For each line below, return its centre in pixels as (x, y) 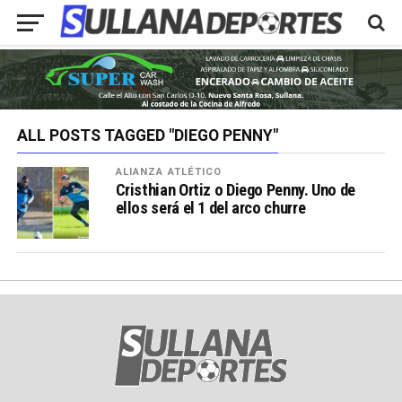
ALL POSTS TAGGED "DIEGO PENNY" (147, 136)
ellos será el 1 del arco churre (210, 208)
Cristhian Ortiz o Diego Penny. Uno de (235, 190)
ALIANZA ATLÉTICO (169, 172)
